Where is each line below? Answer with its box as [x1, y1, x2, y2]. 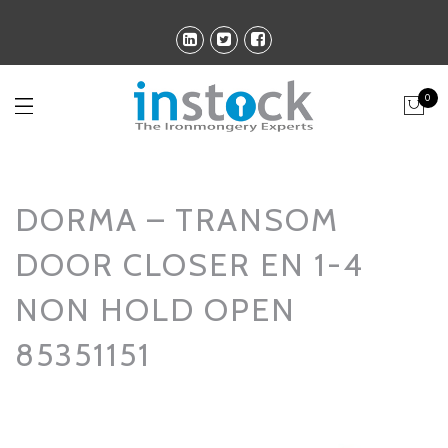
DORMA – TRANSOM [15, 200, 339, 240]
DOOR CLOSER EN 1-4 [15, 245, 364, 285]
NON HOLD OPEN [15, 290, 296, 330]
